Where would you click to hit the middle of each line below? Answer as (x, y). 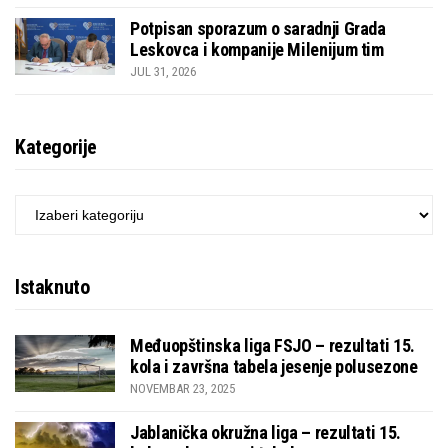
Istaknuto (52, 287)
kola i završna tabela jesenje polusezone (274, 367)
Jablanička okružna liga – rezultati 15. (265, 433)
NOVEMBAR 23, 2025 (182, 389)
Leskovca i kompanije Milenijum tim (257, 50)
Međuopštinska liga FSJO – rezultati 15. (272, 346)
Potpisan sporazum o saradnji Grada (258, 29)
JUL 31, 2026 (163, 72)
